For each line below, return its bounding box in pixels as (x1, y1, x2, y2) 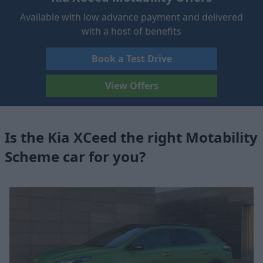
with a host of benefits (82, 25, 181, 38)
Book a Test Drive (91, 52, 172, 65)
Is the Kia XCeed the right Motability (5, 127, 258, 147)
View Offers (104, 79, 159, 92)
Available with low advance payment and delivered (20, 11, 243, 23)
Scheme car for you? (5, 146, 146, 166)
